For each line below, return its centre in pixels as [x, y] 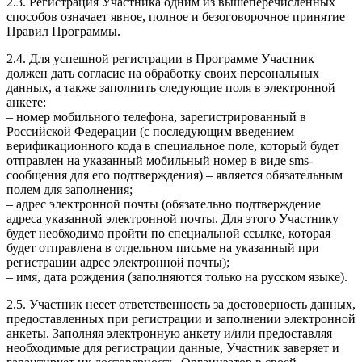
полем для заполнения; [69, 189]
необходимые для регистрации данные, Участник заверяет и [173, 347]
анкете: [26, 102]
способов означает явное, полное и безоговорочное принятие [176, 16]
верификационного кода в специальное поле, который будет [173, 145]
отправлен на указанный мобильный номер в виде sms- [160, 160]
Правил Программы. [63, 31]
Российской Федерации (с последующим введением [150, 131]
